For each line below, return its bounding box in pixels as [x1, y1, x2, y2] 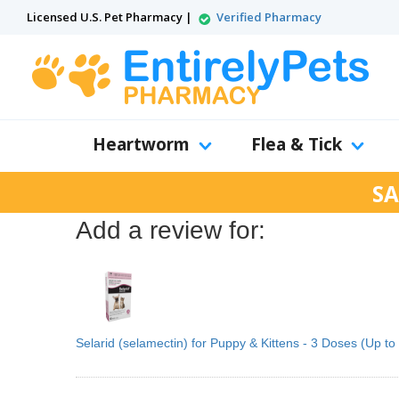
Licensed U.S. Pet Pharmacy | [27, 9, 195, 25]
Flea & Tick [251, 133, 342, 156]
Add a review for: [76, 216, 265, 244]
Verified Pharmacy [216, 9, 322, 25]
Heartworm [93, 133, 190, 156]
